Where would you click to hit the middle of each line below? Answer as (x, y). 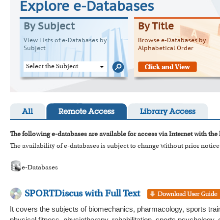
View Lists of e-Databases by (65, 41)
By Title (156, 27)
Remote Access (86, 112)
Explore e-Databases (87, 7)
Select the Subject (52, 67)
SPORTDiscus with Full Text (82, 194)
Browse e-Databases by (172, 41)
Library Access (168, 112)
